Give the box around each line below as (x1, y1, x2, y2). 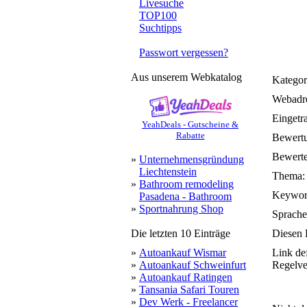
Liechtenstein (139, 166, 197, 177)
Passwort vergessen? (139, 47, 228, 58)
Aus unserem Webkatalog (131, 71, 242, 83)
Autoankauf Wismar (139, 247, 226, 258)
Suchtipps (139, 22, 182, 34)
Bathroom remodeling (139, 178, 234, 190)
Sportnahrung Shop (139, 203, 223, 214)
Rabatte (175, 130, 205, 140)
